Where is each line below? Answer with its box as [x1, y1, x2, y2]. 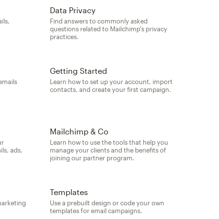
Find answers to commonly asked [50, 17, 148, 25]
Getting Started [50, 66, 108, 75]
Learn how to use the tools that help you [50, 138, 169, 146]
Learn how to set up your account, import [50, 77, 173, 86]
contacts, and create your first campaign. [50, 85, 172, 93]
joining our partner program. [50, 153, 135, 162]
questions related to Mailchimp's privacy [50, 24, 168, 33]
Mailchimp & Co [50, 126, 109, 136]
